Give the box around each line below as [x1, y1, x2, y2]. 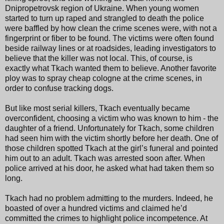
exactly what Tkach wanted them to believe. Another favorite [5, 63, 216, 72]
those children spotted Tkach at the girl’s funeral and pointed [5, 143, 218, 152]
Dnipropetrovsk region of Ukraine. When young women [5, 3, 199, 12]
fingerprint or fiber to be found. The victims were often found [5, 33, 214, 42]
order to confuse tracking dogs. [5, 83, 113, 92]
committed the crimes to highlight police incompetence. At [5, 213, 207, 222]
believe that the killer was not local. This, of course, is [5, 53, 192, 62]
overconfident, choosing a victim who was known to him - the [5, 113, 218, 122]
